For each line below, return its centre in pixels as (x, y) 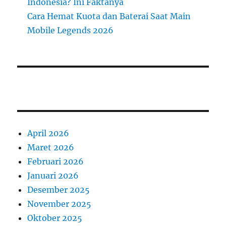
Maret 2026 (51, 148)
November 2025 (60, 204)
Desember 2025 (59, 190)
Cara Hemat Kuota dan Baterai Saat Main (109, 16)
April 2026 (48, 133)
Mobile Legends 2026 (71, 31)
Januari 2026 (53, 176)
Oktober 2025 (55, 218)
